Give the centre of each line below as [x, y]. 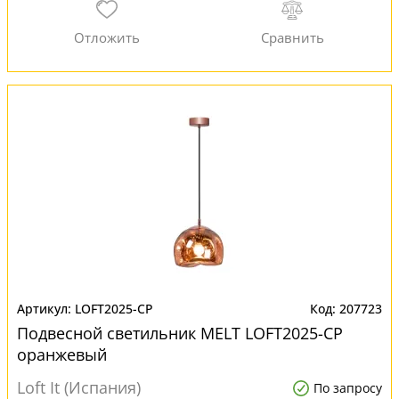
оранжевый [62, 354]
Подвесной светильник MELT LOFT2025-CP [180, 333]
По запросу [348, 388]
